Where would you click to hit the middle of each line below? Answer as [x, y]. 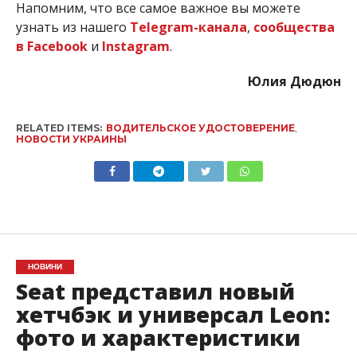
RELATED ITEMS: [59, 127]
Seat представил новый [155, 291]
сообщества [294, 27]
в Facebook [51, 46]
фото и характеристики [158, 337]
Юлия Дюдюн [295, 81]
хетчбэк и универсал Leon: [173, 314]
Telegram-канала [188, 27]
